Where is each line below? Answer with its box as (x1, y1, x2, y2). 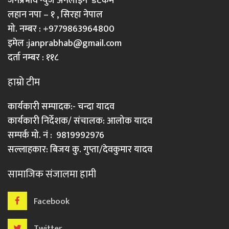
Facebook (33, 194, 70, 209)
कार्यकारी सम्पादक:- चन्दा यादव (8, 99, 114, 115)
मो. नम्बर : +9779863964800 (8, 21, 114, 37)
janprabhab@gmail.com (28, 36, 122, 52)
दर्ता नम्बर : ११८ (8, 50, 58, 66)
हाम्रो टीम (8, 74, 40, 91)
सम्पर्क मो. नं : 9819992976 (8, 128, 104, 144)
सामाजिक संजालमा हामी (8, 166, 96, 184)
